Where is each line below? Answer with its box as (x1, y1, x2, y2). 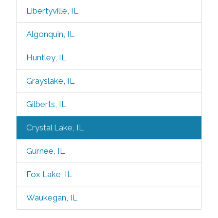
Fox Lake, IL (26, 169, 72, 179)
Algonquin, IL (26, 29, 74, 39)
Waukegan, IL (26, 193, 77, 202)
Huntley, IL (26, 53, 66, 62)
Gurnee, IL (26, 146, 65, 156)
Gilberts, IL (26, 99, 66, 109)
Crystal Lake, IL (26, 123, 84, 132)
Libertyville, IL (26, 6, 78, 16)
